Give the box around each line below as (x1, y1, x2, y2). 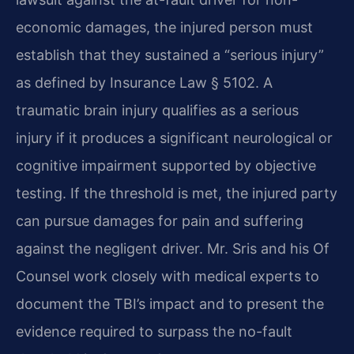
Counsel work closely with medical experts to (16, 268, 319, 285)
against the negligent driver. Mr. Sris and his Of (16, 240, 330, 258)
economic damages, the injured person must (16, 19, 313, 36)
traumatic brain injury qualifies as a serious (16, 102, 299, 119)
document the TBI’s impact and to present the (16, 296, 324, 313)
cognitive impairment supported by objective (16, 157, 316, 175)
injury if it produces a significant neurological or (16, 130, 333, 147)
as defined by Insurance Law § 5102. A (16, 74, 273, 92)
